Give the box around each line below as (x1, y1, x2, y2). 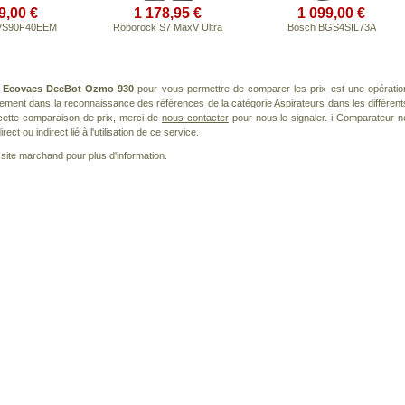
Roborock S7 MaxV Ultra (113, 22, 222, 33)
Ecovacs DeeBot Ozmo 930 (2, 83, 135, 94)
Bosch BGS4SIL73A (287, 22, 376, 33)
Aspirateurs (274, 98, 325, 108)
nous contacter (161, 112, 229, 123)
